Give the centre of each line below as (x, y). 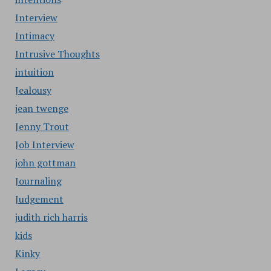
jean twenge (41, 108)
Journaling (38, 181)
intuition (34, 72)
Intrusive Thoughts (57, 54)
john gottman (45, 163)
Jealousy (33, 90)
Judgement (39, 199)
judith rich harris (51, 217)
